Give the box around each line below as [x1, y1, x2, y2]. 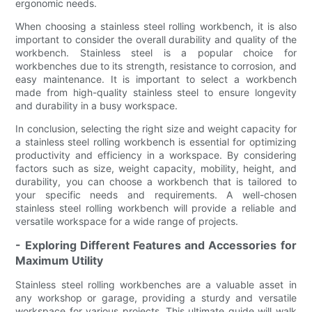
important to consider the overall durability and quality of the [15, 33, 297, 45]
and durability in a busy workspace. [15, 99, 178, 111]
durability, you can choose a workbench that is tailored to [15, 175, 297, 187]
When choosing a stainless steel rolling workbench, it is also [15, 19, 297, 32]
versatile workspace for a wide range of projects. [15, 214, 239, 227]
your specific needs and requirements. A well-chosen [15, 188, 297, 201]
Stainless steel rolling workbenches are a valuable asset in [15, 278, 297, 290]
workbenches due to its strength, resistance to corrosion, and [15, 59, 297, 72]
